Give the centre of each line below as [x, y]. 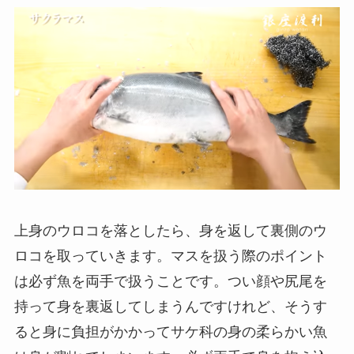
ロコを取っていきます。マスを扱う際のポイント [170, 256]
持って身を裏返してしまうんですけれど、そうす [170, 306]
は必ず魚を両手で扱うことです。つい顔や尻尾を [170, 281]
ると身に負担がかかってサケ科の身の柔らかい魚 [170, 331]
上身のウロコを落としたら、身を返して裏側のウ [170, 230]
